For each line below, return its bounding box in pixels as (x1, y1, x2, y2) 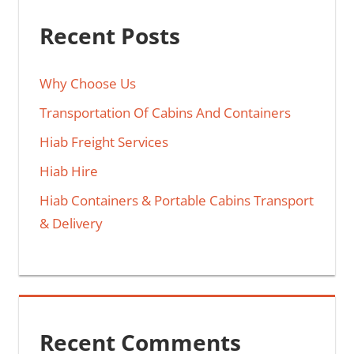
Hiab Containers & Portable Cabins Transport (39, 190, 314, 209)
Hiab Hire (39, 161, 98, 180)
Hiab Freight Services (39, 132, 168, 151)
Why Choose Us (39, 73, 136, 92)
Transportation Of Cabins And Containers (39, 103, 291, 122)
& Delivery (39, 213, 103, 232)
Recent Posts (39, 21, 180, 51)
